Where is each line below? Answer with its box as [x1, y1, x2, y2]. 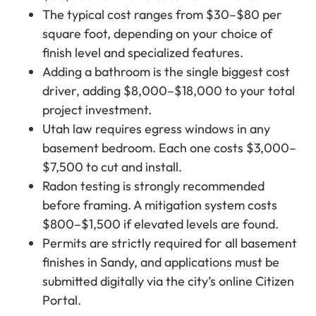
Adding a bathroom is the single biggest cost [42, 63, 290, 80]
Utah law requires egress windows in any [42, 121, 270, 138]
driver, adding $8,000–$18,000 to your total [42, 83, 295, 99]
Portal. [42, 292, 81, 309]
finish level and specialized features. [42, 44, 243, 61]
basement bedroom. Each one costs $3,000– [42, 140, 296, 157]
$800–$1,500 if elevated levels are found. [42, 216, 279, 233]
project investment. [42, 102, 152, 119]
